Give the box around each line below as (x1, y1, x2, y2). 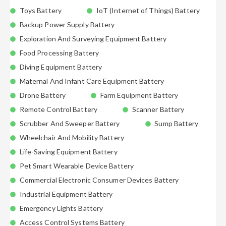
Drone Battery (19, 91, 66, 99)
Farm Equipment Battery (100, 91, 179, 99)
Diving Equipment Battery (19, 63, 102, 71)
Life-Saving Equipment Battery (19, 147, 118, 156)
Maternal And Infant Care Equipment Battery (19, 77, 164, 85)
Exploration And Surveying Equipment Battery (19, 34, 167, 43)
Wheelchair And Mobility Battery (19, 133, 124, 142)
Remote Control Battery (19, 105, 97, 114)
